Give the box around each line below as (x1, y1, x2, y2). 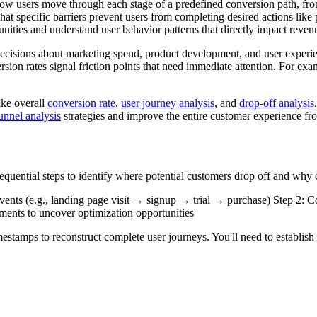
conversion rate (47, 97, 115, 110)
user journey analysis (121, 97, 214, 110)
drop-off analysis (239, 97, 314, 110)
